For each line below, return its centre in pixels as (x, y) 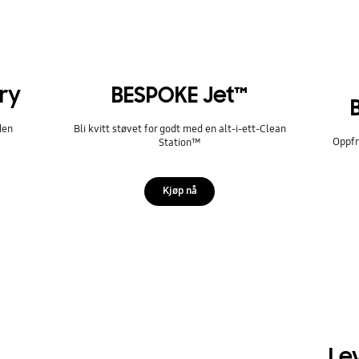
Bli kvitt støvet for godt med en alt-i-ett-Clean (179, 129)
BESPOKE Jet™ (179, 96)
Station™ (179, 143)
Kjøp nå (179, 191)
